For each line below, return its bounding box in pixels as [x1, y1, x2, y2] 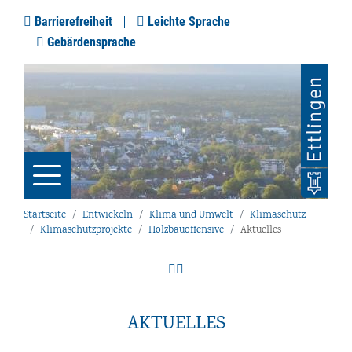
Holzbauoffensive [148, 223, 224, 238]
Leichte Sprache [145, 14, 230, 29]
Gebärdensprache [44, 35, 136, 49]
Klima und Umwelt [149, 208, 233, 223]
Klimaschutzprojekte [40, 223, 132, 238]
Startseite [24, 208, 66, 223]
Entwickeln [82, 208, 133, 223]
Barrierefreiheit [31, 14, 112, 29]
